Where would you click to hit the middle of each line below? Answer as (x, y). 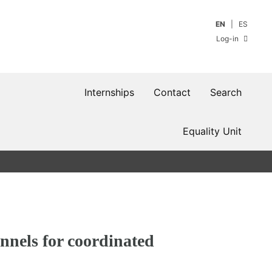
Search (226, 92)
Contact (172, 92)
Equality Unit (212, 131)
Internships (109, 92)
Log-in (229, 39)
